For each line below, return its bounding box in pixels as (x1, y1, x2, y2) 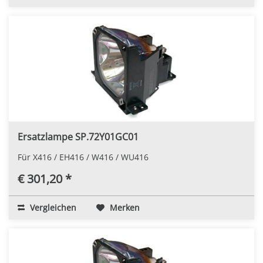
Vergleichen (28, 201, 76, 213)
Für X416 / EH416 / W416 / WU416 (18, 151, 149, 163)
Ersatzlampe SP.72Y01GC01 (18, 130, 139, 143)
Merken (110, 201, 140, 213)
